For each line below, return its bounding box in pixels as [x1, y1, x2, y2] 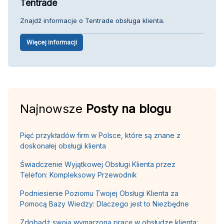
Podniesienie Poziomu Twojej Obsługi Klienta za [20, 188, 178, 197]
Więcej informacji [26, 38, 77, 46]
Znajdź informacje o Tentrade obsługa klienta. [20, 16, 164, 24]
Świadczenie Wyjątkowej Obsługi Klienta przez [20, 159, 175, 168]
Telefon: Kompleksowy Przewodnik [20, 170, 137, 179]
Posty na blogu [86, 101, 171, 116]
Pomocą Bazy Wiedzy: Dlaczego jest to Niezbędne [20, 199, 189, 208]
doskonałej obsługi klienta [20, 141, 106, 150]
